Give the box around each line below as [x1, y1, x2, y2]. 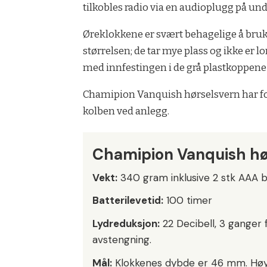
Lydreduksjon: [92, 217, 160, 231]
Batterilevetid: [92, 194, 164, 207]
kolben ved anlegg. [83, 104, 170, 117]
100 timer [163, 194, 213, 207]
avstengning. [92, 233, 152, 247]
